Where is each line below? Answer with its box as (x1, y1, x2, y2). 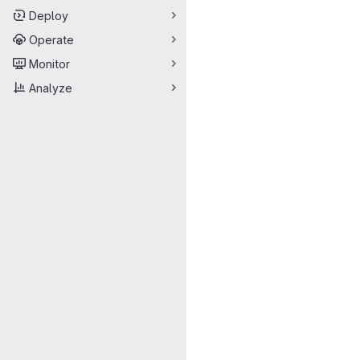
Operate (29, 32, 74, 47)
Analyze (29, 80, 72, 95)
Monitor (29, 56, 70, 71)
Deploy (29, 8, 68, 22)
